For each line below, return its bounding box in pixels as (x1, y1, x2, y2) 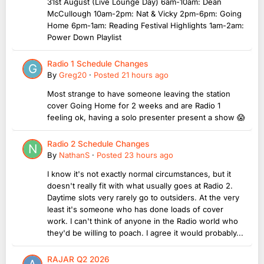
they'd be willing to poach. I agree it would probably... (47, 228, 243, 238)
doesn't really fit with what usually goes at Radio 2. (47, 181, 233, 191)
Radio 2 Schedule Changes (47, 139, 149, 149)
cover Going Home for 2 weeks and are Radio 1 (47, 101, 220, 111)
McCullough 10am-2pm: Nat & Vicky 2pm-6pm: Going (47, 9, 242, 19)
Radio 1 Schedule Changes (47, 59, 148, 69)
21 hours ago (121, 70, 169, 80)
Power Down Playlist (47, 32, 121, 42)
